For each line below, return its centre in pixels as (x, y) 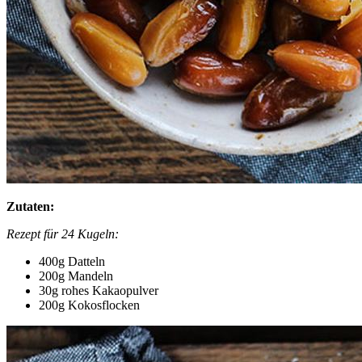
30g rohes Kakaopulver (99, 291)
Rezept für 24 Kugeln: (63, 234)
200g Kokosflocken (89, 305)
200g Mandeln (76, 276)
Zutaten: (30, 207)
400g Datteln (72, 262)
